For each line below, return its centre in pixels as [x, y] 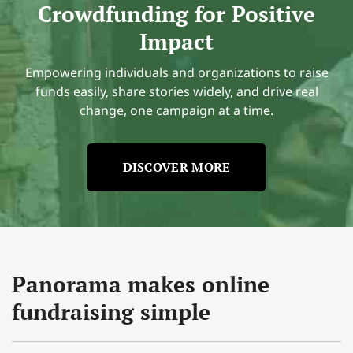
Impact [176, 41]
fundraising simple [111, 311]
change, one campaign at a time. [176, 110]
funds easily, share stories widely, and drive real [176, 91]
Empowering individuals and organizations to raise [176, 72]
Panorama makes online [141, 284]
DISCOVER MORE [176, 167]
